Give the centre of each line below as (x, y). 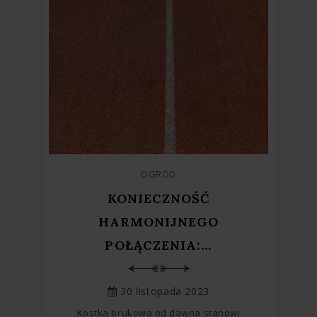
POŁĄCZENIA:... (158, 245)
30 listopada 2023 (163, 291)
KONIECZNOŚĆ (158, 198)
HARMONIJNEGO (158, 221)
